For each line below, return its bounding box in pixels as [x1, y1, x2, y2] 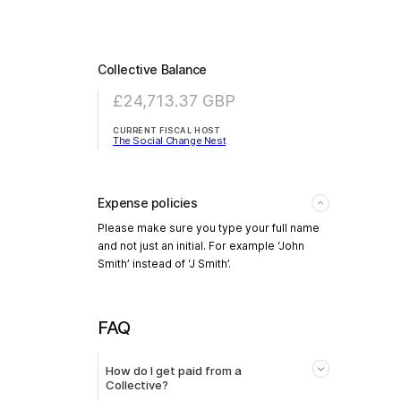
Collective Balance [98, 61, 207, 77]
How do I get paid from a [106, 363, 242, 378]
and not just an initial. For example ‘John [98, 238, 304, 252]
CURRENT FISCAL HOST [113, 124, 221, 135]
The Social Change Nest [113, 133, 226, 147]
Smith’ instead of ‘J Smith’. [98, 256, 231, 270]
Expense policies [98, 194, 198, 210]
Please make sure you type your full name [98, 220, 320, 235]
